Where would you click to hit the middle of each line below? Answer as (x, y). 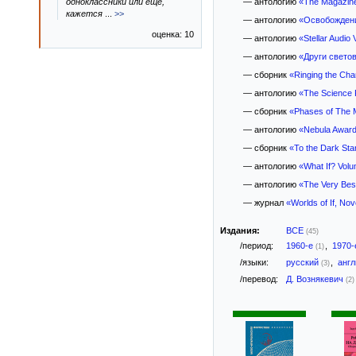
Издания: (240, 230)
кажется (85, 14)
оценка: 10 (173, 34)
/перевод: (259, 279)
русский (304, 262)
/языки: (254, 262)
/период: (257, 246)
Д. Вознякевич (316, 279)
